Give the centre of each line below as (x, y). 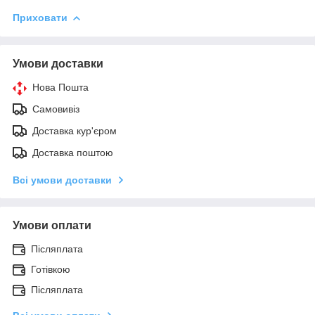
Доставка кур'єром (75, 131)
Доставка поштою (73, 153)
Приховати (40, 18)
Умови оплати (52, 226)
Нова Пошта (60, 88)
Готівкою (51, 270)
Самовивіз (56, 109)
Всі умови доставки (62, 180)
